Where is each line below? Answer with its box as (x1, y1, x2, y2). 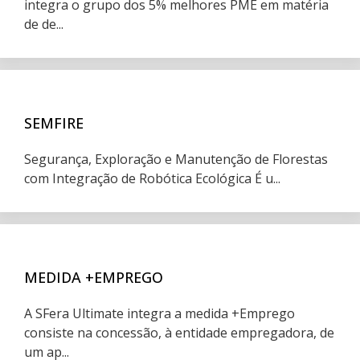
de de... (24, 15, 63, 33)
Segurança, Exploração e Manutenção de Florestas (24, 150, 328, 168)
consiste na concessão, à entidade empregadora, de (24, 324, 334, 342)
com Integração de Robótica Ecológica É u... (24, 170, 280, 187)
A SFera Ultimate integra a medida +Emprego (24, 305, 295, 322)
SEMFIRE (24, 113, 84, 133)
